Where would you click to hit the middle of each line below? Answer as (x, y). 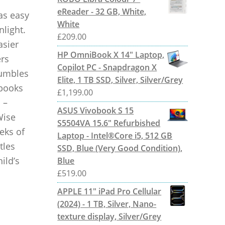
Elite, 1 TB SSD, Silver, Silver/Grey (120, 80)
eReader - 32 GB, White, (102, 11)
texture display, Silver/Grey (109, 216)
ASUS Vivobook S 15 (96, 110)
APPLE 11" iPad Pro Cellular (109, 191)
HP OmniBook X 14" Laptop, (111, 54)
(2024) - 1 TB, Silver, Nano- (107, 204)
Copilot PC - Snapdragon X (107, 67)
